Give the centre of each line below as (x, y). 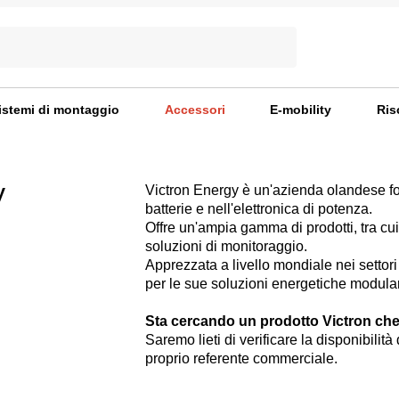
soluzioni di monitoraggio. (226, 246)
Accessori (195, 109)
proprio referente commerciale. (241, 358)
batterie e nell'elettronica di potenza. (259, 208)
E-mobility (301, 109)
